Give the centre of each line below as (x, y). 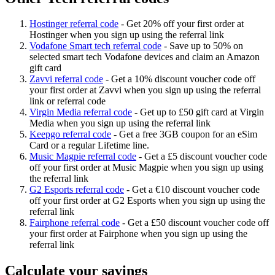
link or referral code (68, 101)
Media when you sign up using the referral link (120, 123)
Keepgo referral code (70, 134)
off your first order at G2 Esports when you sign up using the (147, 201)
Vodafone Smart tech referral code (95, 46)
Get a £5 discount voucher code (206, 157)
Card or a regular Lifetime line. (89, 145)
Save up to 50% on (206, 46)
